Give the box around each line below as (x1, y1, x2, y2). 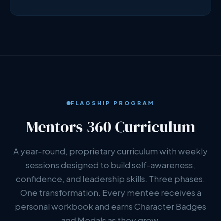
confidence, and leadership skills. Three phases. (16, 173, 205, 184)
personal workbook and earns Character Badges (15, 201, 206, 212)
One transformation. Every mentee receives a (20, 187, 201, 198)
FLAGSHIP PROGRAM (71, 100, 154, 106)
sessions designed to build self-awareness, (26, 159, 195, 170)
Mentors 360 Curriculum (26, 116, 195, 138)
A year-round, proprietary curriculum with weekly (13, 146, 208, 156)
